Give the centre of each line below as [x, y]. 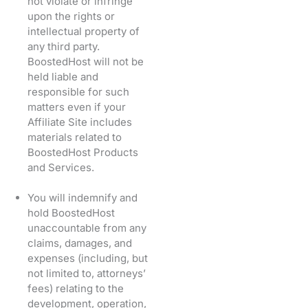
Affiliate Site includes [80, 122]
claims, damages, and [80, 243]
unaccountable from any [87, 228]
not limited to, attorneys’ [87, 273]
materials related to [75, 137]
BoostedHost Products [83, 152]
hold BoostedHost [71, 212]
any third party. [64, 46]
